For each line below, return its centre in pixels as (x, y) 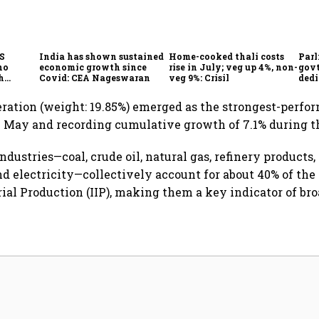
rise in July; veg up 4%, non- (234, 67)
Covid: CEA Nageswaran (95, 77)
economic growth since (93, 67)
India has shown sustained (102, 56)
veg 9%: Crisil (199, 77)
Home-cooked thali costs (227, 56)
